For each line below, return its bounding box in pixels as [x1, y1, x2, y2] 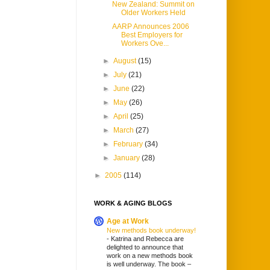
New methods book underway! [107, 227, 196, 234]
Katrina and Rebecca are [111, 235, 184, 243]
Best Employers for [121, 31, 183, 40]
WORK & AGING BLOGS [94, 199, 172, 207]
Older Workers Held [121, 8, 186, 17]
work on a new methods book [107, 252, 193, 260]
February [113, 140, 145, 149]
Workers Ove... [121, 39, 169, 48]
